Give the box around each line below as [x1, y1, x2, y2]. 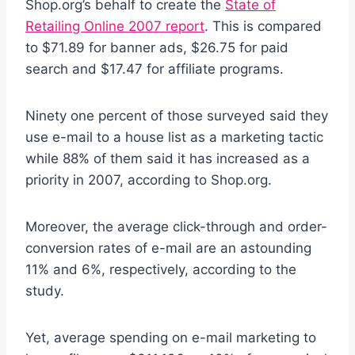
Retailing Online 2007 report [25, 17, 204, 34]
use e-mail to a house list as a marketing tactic [25, 128, 323, 145]
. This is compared [204, 17, 322, 34]
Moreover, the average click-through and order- [25, 218, 327, 235]
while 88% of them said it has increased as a [25, 150, 310, 166]
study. [25, 282, 64, 299]
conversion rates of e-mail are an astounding [25, 239, 311, 256]
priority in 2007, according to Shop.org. [25, 171, 272, 188]
